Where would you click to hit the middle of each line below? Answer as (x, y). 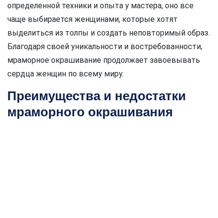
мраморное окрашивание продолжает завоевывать (104, 60)
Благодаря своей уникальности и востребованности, (105, 46)
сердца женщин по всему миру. (65, 73)
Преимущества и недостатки (97, 96)
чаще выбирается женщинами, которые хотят (92, 19)
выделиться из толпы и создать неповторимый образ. (109, 33)
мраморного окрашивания (90, 112)
